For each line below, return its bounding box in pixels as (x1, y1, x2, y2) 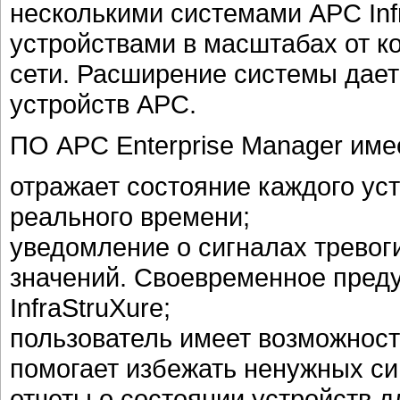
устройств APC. (10, 89, 196, 119)
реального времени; (10, 202, 250, 231)
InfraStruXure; (10, 293, 171, 322)
